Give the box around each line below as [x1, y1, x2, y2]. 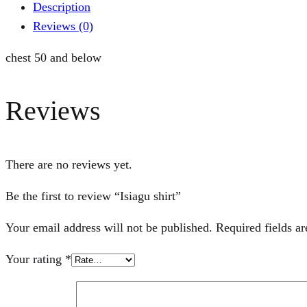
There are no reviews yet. [5, 158, 132, 172]
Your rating [5, 252, 65, 267]
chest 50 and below [5, 50, 101, 64]
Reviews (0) [33, 19, 93, 33]
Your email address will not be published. [5, 221, 212, 235]
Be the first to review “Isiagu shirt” [5, 189, 181, 204]
